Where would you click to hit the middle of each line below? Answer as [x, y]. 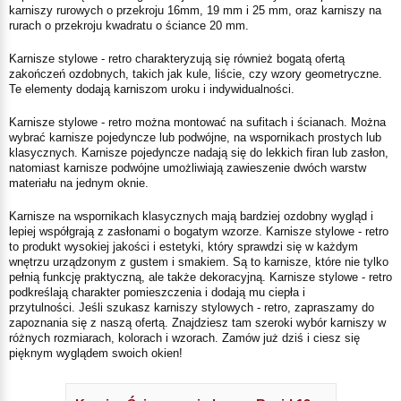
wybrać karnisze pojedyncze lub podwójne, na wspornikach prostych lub [195, 137]
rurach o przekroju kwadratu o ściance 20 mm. [129, 25]
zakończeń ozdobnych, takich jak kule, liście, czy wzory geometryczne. [196, 73]
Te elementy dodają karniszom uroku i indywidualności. [152, 89]
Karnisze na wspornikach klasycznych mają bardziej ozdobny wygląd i [191, 216]
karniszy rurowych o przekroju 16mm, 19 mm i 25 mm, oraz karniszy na [195, 10]
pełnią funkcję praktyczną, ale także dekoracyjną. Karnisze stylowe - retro [200, 277]
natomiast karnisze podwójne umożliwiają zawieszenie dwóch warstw [188, 167]
